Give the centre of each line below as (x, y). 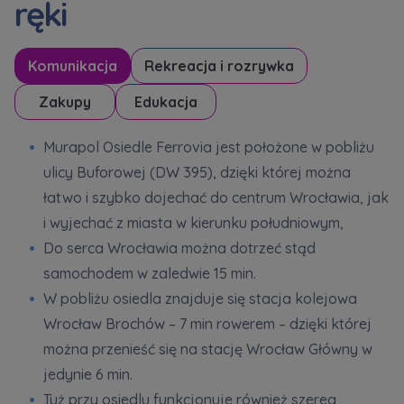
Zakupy (65, 101)
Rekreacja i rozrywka (219, 65)
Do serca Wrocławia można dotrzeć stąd (179, 248)
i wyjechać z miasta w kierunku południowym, (193, 222)
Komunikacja (73, 65)
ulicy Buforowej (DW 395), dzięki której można (197, 172)
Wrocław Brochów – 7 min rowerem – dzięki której (207, 323)
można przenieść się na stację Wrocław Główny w (208, 349)
